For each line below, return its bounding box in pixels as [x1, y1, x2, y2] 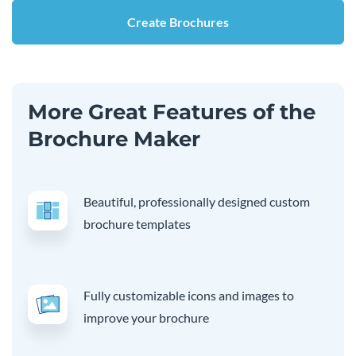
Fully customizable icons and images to [83, 288, 294, 304]
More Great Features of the [28, 99, 315, 126]
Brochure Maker [28, 126, 200, 153]
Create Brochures [127, 14, 229, 30]
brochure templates [83, 216, 191, 232]
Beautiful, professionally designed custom [83, 194, 310, 210]
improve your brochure [83, 310, 209, 326]
